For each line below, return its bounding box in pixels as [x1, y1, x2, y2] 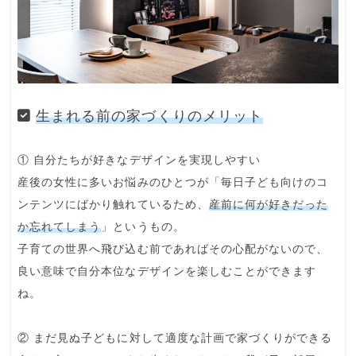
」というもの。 [101, 221, 185, 234]
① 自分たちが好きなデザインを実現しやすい [17, 154, 261, 167]
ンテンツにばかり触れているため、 [17, 199, 209, 211]
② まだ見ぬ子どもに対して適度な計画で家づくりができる [17, 332, 333, 345]
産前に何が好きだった [208, 199, 329, 211]
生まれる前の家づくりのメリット [36, 108, 263, 125]
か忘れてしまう [17, 221, 102, 234]
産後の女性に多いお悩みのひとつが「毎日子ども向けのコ [17, 176, 329, 189]
